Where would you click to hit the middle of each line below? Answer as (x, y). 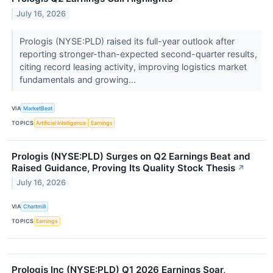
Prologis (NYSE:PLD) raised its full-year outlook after (127, 41)
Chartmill (35, 207)
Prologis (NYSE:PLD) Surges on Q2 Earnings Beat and (131, 156)
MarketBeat (38, 108)
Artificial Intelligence (61, 123)
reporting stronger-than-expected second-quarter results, (138, 54)
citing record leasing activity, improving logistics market (133, 67)
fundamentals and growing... (79, 80)
